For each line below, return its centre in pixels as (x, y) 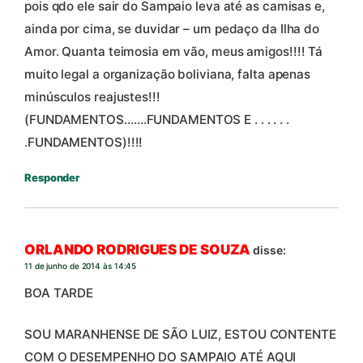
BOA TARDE (59, 293)
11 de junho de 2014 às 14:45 (81, 265)
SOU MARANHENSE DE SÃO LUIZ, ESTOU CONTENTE (180, 335)
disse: (269, 250)
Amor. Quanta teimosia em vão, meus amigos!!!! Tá (174, 52)
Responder (52, 178)
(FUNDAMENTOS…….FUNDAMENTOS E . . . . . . (157, 120)
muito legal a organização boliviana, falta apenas (168, 75)
